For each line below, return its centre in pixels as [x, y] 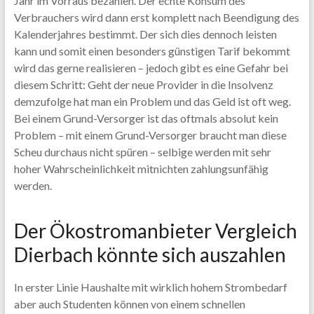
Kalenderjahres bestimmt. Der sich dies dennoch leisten [145, 34]
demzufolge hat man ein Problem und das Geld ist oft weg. [152, 101]
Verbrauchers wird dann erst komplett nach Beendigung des [156, 17]
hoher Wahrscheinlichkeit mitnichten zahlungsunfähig [141, 169]
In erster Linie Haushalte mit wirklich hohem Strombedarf [150, 287]
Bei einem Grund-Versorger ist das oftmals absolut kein [146, 118]
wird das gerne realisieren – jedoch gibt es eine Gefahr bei [151, 68]
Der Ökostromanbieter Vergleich [155, 231]
